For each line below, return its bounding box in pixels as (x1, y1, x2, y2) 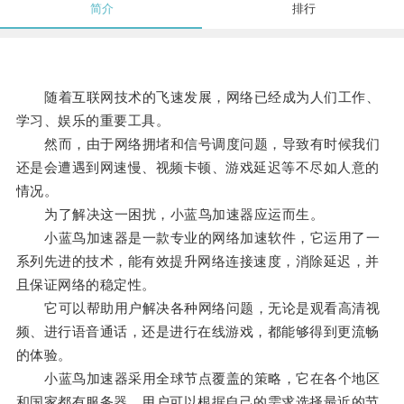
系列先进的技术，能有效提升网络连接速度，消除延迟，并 (15, 253, 380, 270)
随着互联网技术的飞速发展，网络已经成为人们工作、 (15, 89, 381, 106)
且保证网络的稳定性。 (15, 277, 156, 293)
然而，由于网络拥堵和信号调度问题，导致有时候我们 (15, 136, 381, 152)
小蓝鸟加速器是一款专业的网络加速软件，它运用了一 (15, 230, 381, 246)
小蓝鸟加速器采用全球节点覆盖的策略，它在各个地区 (15, 371, 381, 387)
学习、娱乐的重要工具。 (15, 113, 170, 129)
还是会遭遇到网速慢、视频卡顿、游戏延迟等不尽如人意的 (15, 160, 380, 176)
